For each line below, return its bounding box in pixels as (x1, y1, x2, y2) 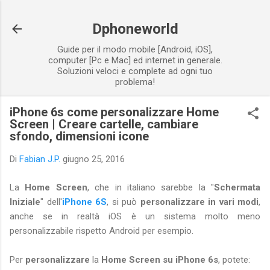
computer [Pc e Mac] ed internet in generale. (48, 55, 222, 66)
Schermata (214, 181, 260, 193)
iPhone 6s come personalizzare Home (10, 105, 219, 119)
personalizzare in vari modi (140, 196, 259, 207)
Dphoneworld (92, 20, 178, 37)
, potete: (218, 254, 250, 265)
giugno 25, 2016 (63, 154, 125, 165)
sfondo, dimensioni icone (10, 129, 149, 143)
